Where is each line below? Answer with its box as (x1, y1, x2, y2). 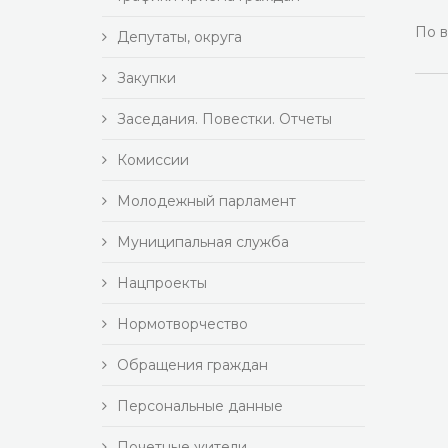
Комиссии (117, 151, 189, 169)
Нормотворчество (117, 315, 248, 333)
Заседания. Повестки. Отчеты (117, 110, 332, 128)
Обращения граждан (117, 356, 268, 374)
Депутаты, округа (117, 28, 242, 46)
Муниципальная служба (117, 233, 289, 251)
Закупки (117, 69, 176, 87)
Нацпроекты (117, 274, 207, 292)
